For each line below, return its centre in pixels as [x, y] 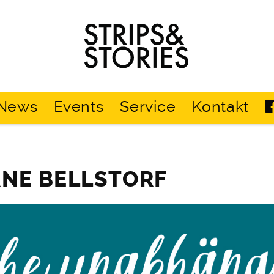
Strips [153, 26]
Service [148, 107]
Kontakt [221, 107]
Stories [156, 58]
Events [79, 107]
